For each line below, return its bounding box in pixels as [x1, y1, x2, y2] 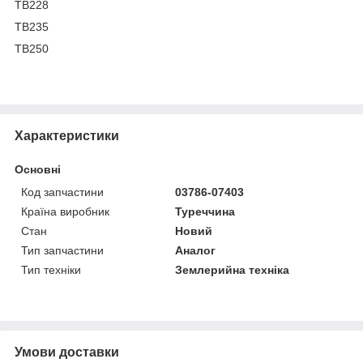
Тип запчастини [21, 243, 104, 257]
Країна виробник [21, 204, 109, 218]
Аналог [175, 243, 216, 257]
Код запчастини [21, 185, 104, 199]
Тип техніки [21, 263, 81, 276]
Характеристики [15, 128, 119, 143]
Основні [15, 162, 61, 176]
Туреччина [175, 204, 236, 218]
